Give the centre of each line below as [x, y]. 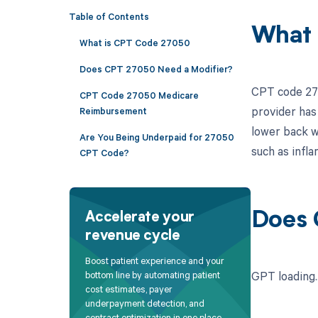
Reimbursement [113, 110]
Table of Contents [109, 16]
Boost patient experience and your [155, 261]
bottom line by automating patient [153, 275]
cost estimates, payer [129, 289]
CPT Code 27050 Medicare [139, 95]
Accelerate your [140, 218]
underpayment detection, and [145, 303]
